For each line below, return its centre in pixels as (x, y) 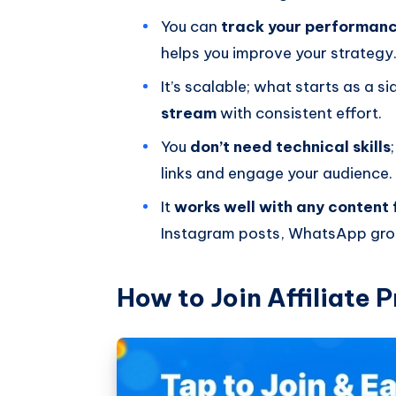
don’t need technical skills (290, 146)
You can (191, 26)
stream (190, 113)
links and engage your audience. (277, 173)
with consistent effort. (301, 113)
